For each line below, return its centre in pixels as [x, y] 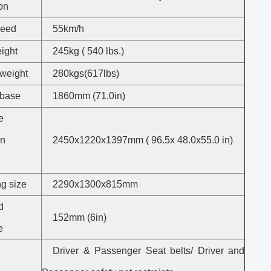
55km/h [68, 29]
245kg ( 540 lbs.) [88, 51]
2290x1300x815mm [95, 184]
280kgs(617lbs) [86, 73]
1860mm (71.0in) [89, 96]
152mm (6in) [80, 217]
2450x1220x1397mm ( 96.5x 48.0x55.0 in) [143, 140]
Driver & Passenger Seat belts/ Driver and [149, 251]
